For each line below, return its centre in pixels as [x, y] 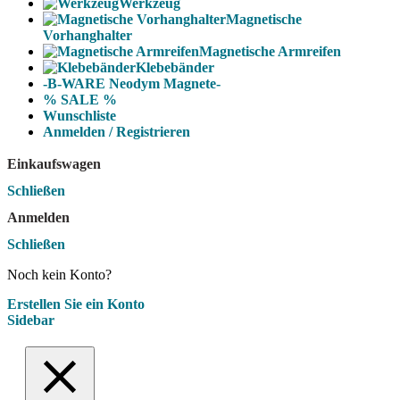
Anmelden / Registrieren [117, 132]
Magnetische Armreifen [270, 51]
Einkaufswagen [54, 164]
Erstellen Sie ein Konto [76, 304]
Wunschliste [79, 116]
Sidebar [31, 320]
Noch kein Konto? [59, 275]
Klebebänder [175, 67]
